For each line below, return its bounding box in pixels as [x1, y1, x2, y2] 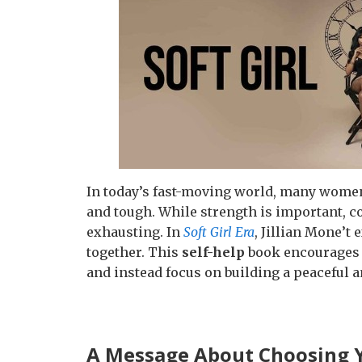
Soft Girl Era [183, 224, 255, 240]
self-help [182, 244, 245, 260]
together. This [86, 244, 182, 260]
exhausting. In [86, 224, 183, 240]
